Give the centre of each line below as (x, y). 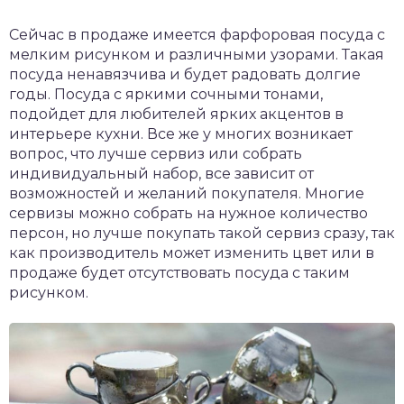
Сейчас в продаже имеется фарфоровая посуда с (197, 35)
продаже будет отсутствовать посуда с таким (179, 273)
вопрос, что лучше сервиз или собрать (156, 154)
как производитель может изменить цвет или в (192, 253)
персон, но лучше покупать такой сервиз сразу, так (202, 234)
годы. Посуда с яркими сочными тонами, (166, 95)
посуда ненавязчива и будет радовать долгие (185, 75)
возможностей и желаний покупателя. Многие (187, 194)
